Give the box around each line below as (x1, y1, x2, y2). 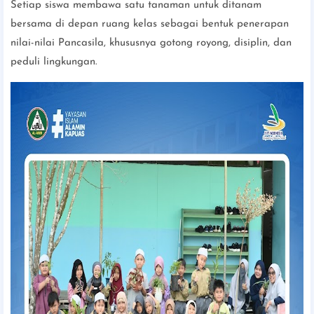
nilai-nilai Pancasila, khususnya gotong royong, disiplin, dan (11, 37, 292, 48)
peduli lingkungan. (11, 56, 97, 67)
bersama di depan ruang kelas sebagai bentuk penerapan (11, 18, 289, 29)
